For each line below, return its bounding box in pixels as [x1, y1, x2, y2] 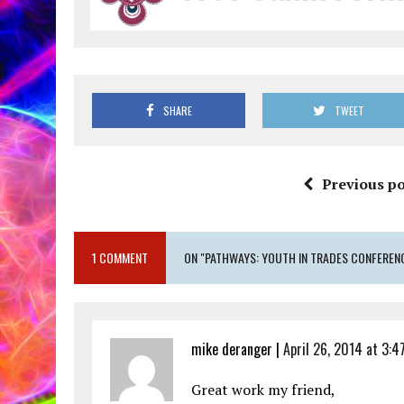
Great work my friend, [191, 380, 335, 400]
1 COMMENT [92, 248, 148, 268]
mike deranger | [191, 338, 283, 361]
